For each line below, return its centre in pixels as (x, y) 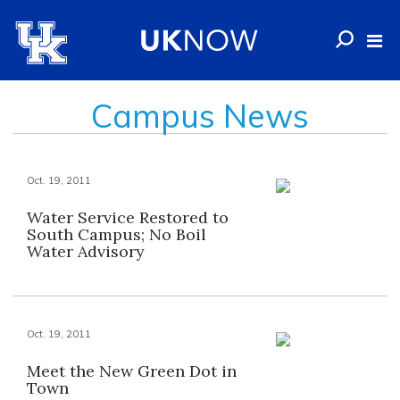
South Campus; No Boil (117, 234)
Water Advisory (86, 251)
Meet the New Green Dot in (132, 371)
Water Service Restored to (128, 217)
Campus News (200, 116)
